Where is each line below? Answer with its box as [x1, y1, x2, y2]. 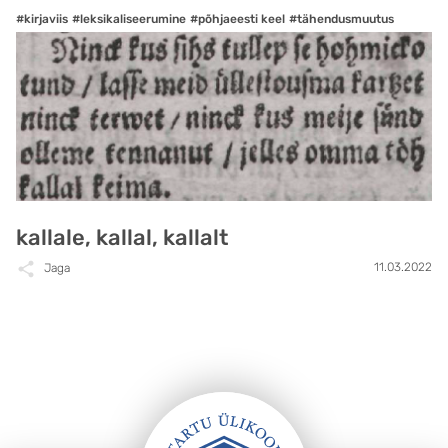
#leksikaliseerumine [72, 12, 186, 26]
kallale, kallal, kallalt [16, 224, 228, 252]
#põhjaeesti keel [190, 12, 285, 26]
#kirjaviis [16, 12, 68, 26]
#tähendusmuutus [289, 12, 394, 26]
